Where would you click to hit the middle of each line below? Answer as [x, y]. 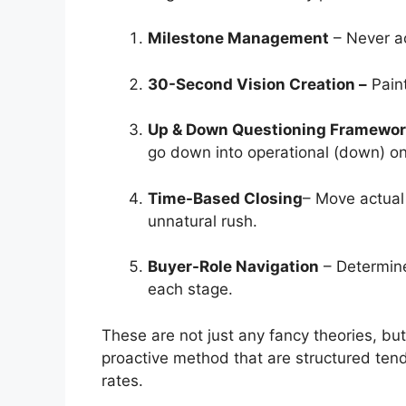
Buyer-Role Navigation [233, 267]
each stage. [190, 290]
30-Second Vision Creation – [257, 84]
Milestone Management [238, 39]
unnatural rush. [203, 221]
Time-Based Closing [225, 198]
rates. [122, 380]
